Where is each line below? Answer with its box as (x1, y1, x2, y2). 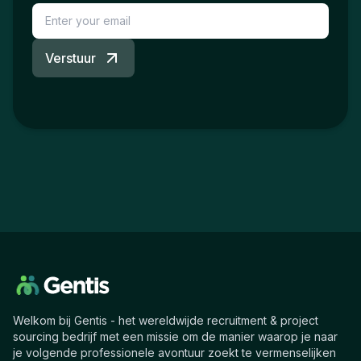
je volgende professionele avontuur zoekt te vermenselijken (13, 345, 336, 359)
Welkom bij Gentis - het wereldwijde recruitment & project (13, 313, 318, 327)
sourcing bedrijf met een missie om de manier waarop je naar (13, 329, 338, 343)
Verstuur (45, 49, 96, 66)
